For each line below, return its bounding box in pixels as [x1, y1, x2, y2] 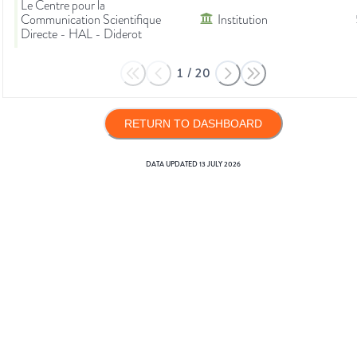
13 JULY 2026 [198, 159, 241, 170]
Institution [218, 11, 268, 29]
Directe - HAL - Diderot [21, 25, 142, 44]
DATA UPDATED [145, 159, 199, 170]
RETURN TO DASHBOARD [124, 117, 262, 131]
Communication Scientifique [21, 11, 161, 29]
